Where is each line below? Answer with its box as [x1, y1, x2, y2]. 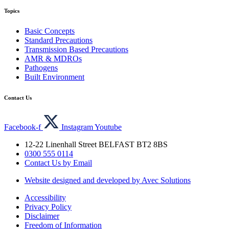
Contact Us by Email [25, 158, 92, 167]
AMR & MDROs [25, 54, 82, 63]
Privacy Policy [25, 202, 72, 211]
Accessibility [25, 193, 66, 202]
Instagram [61, 122, 93, 131]
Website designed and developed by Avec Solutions [25, 175, 191, 185]
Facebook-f [4, 122, 41, 131]
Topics [4, 7, 19, 14]
